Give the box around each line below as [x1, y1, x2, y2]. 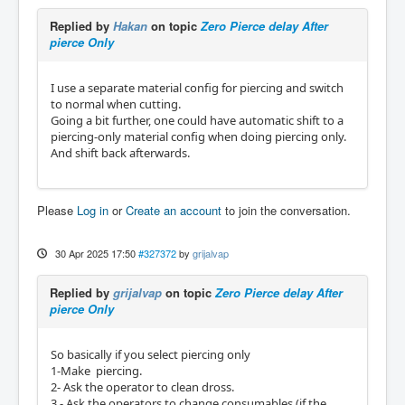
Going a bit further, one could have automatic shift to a [51, 112, 344, 128]
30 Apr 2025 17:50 [54, 246, 136, 260]
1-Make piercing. [51, 363, 145, 379]
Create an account [126, 202, 221, 219]
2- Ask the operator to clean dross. [51, 379, 234, 395]
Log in [77, 202, 108, 219]
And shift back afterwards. [51, 145, 190, 161]
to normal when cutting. [51, 96, 181, 112]
